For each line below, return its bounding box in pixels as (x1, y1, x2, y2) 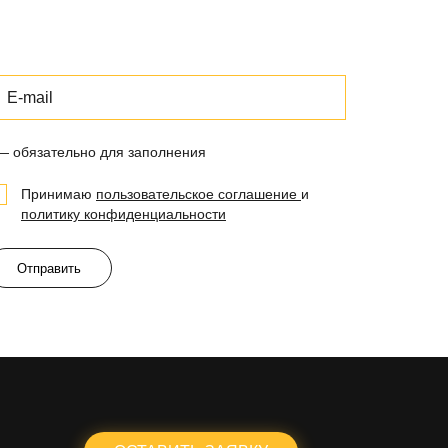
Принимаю (21, 185, 96, 202)
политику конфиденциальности (21, 205, 226, 222)
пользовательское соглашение (96, 185, 301, 202)
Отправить (17, 260, 81, 276)
